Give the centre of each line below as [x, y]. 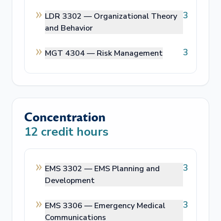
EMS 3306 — [70, 206]
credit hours [73, 132]
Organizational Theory [135, 16]
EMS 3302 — [70, 169]
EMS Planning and [127, 169]
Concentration [65, 117]
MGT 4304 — [71, 53]
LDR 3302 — [69, 16]
